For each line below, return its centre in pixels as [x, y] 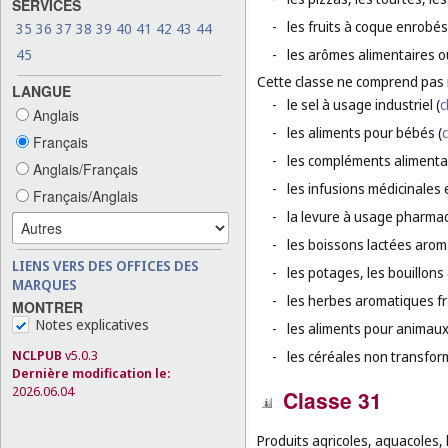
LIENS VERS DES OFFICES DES [105, 265]
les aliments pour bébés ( [364, 133]
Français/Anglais [83, 195]
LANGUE [41, 90]
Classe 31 [332, 400]
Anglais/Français [83, 168]
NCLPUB [37, 354]
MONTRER [47, 306]
